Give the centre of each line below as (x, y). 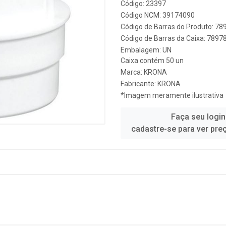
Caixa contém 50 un (152, 61)
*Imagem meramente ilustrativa (172, 95)
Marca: (132, 72)
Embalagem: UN (146, 50)
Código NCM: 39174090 (158, 15)
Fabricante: (139, 84)
